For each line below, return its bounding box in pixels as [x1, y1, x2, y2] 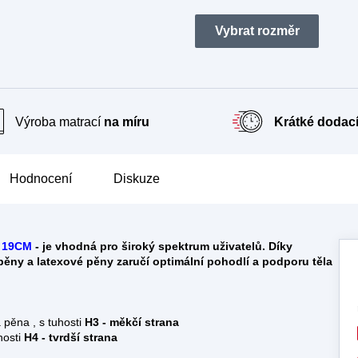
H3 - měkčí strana [85, 316, 179, 328]
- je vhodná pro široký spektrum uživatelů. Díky [32, 240, 292, 253]
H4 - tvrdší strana [24, 331, 133, 344]
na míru [104, 114, 150, 129]
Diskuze [113, 172, 160, 185]
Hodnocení [10, 172, 72, 185]
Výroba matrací [15, 114, 105, 129]
